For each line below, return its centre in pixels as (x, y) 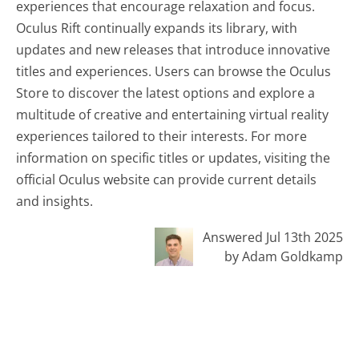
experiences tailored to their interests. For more (162, 137)
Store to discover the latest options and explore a (166, 93)
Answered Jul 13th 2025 (272, 238)
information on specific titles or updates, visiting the (173, 158)
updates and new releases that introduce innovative (173, 50)
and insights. (55, 202)
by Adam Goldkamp (283, 257)
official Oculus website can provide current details (167, 180)
